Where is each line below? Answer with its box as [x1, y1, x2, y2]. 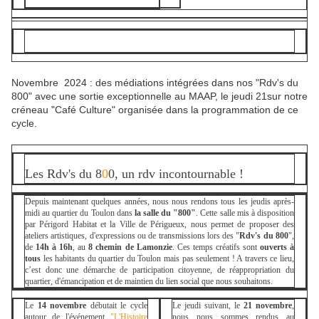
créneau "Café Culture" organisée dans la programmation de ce [11, 104, 298, 116]
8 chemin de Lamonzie [88, 242, 172, 253]
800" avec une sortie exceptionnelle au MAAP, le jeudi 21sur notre [11, 90, 308, 103]
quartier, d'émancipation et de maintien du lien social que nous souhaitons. [25, 276, 273, 287]
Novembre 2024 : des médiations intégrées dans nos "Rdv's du [11, 77, 298, 89]
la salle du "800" [134, 208, 197, 219]
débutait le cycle [86, 300, 148, 311]
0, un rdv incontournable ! [108, 167, 244, 182]
